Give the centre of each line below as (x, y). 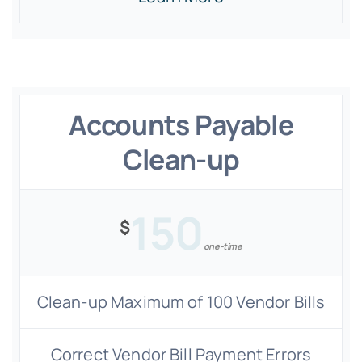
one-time (223, 246)
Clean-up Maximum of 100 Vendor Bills (181, 302)
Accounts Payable (181, 124)
